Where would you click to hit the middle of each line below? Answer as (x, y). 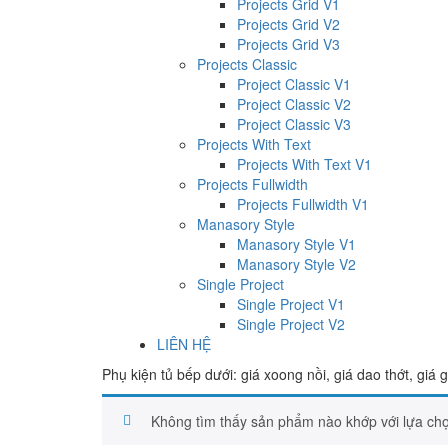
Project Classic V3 (294, 124)
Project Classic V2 (294, 104)
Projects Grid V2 (288, 24)
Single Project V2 (291, 324)
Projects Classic (247, 64)
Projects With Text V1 (304, 164)
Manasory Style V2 (296, 264)
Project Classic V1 (294, 84)
